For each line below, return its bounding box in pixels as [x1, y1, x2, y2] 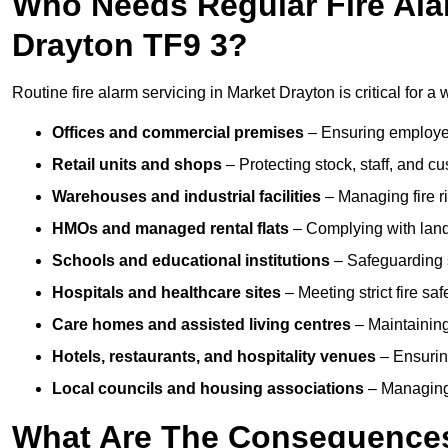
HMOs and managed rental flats [52, 220, 289, 238]
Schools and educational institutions [52, 252, 330, 270]
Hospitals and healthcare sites [52, 284, 281, 302]
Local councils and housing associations [52, 380, 364, 398]
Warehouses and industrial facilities [52, 188, 321, 206]
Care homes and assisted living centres [52, 316, 351, 334]
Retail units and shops [52, 156, 222, 174]
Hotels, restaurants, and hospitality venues [52, 348, 376, 366]
